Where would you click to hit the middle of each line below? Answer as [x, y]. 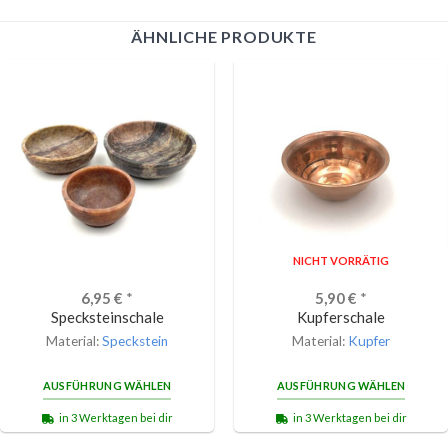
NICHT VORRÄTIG [341, 260]
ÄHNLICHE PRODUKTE [224, 37]
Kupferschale [341, 316]
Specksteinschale [107, 316]
